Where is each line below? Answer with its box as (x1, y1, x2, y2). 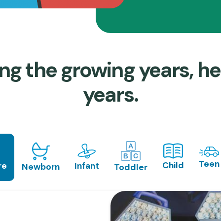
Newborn (22, 161, 60, 172)
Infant (74, 160, 99, 171)
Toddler (114, 162, 147, 173)
